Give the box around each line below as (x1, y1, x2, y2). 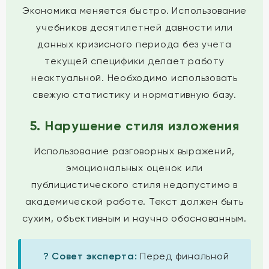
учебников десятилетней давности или (36, 22, 233, 33)
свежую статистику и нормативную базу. (32, 89, 237, 100)
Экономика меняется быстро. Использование (22, 5, 247, 16)
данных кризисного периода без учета (37, 38, 232, 50)
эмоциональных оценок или (66, 162, 203, 174)
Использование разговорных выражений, (34, 145, 235, 157)
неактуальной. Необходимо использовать (31, 72, 238, 83)
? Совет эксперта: (43, 250, 138, 262)
